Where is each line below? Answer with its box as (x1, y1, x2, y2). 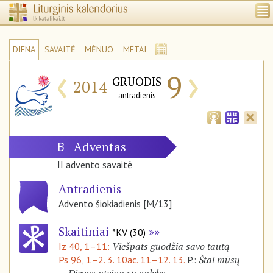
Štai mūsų (199, 253, 240, 267)
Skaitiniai (58, 224, 112, 239)
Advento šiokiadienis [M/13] (58, 197, 172, 210)
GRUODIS (112, 74, 161, 90)
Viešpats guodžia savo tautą (112, 239, 230, 253)
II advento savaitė (57, 158, 133, 171)
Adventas (74, 138, 148, 155)
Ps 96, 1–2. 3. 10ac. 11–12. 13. (58, 253, 185, 266)
